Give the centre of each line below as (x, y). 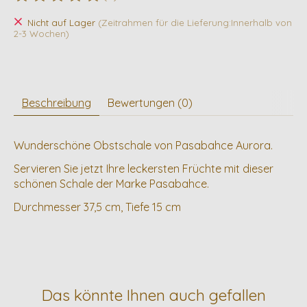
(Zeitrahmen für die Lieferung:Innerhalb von (195, 22)
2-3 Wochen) (41, 33)
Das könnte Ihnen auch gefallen (153, 295)
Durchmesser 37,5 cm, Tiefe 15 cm (97, 207)
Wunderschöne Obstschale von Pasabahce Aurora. (143, 146)
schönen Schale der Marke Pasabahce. (111, 184)
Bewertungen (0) (150, 103)
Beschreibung (57, 103)
